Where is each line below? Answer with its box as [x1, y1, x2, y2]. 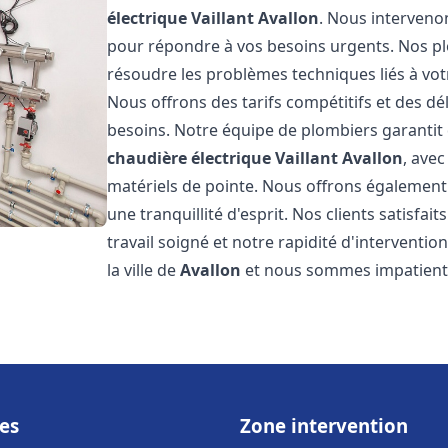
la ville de [107, 259, 181, 281]
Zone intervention [240, 413, 408, 438]
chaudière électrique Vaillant [107, 147, 339, 169]
